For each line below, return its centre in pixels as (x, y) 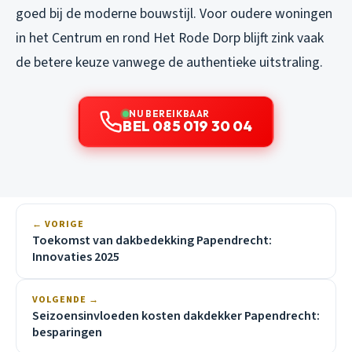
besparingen (67, 333)
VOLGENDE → (66, 300)
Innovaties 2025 (76, 257)
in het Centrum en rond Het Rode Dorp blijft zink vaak (170, 38)
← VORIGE (58, 225)
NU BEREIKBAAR (169, 114)
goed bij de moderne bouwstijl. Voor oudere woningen (174, 14)
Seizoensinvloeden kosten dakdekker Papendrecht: (176, 316)
